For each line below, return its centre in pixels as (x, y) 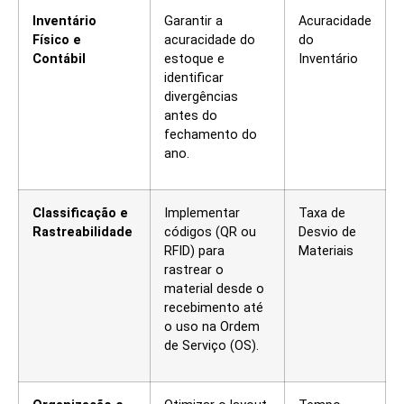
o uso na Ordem (212, 327)
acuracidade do (210, 41)
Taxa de (322, 214)
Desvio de (327, 233)
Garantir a (193, 22)
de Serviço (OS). (211, 346)
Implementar (202, 214)
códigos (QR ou (210, 233)
